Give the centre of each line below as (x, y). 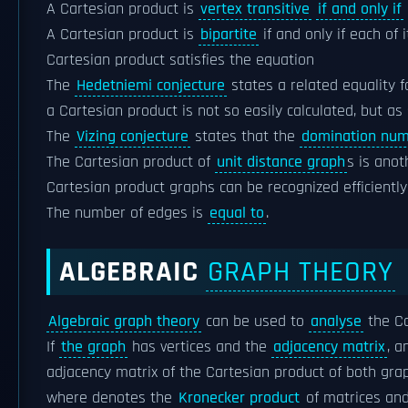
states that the (245, 136)
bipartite (229, 34)
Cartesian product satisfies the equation (180, 60)
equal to (237, 213)
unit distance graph (281, 162)
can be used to (255, 321)
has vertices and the (199, 347)
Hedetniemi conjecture (151, 85)
